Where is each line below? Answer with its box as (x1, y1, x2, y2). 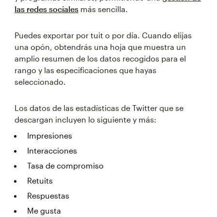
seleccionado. (15, 77, 66, 86)
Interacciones (27, 146, 77, 155)
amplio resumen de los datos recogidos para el (15, 54, 186, 63)
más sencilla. (78, 4, 128, 14)
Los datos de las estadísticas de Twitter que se (15, 103, 184, 112)
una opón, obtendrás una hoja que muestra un (15, 42, 186, 51)
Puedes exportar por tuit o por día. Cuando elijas (15, 31, 192, 40)
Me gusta (27, 206, 61, 215)
